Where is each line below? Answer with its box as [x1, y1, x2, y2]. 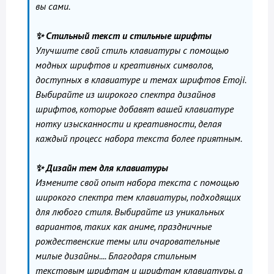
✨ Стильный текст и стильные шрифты [35, 29, 212, 42]
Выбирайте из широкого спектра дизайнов [35, 88, 215, 100]
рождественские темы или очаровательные [35, 235, 220, 247]
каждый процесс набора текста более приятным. [35, 132, 242, 144]
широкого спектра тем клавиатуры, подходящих [35, 191, 241, 203]
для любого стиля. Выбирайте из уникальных [35, 206, 224, 218]
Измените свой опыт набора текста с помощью [35, 176, 239, 188]
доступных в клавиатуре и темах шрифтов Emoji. [35, 73, 246, 86]
